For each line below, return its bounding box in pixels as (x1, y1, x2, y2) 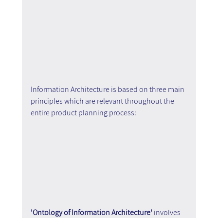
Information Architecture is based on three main (30, 84, 186, 95)
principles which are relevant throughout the (30, 96, 176, 107)
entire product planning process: (30, 108, 136, 118)
